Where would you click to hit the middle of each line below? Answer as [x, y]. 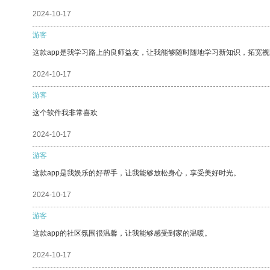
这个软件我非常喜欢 [65, 112]
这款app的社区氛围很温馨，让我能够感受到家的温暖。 [122, 233]
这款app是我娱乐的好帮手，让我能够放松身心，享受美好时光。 [137, 173]
